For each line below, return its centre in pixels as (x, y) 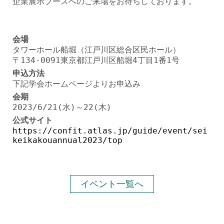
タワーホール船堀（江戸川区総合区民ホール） (96, 50)
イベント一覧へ (112, 184)
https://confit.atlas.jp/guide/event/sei (110, 131)
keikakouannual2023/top (67, 140)
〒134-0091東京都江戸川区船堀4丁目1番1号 (96, 60)
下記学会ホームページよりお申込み (76, 84)
